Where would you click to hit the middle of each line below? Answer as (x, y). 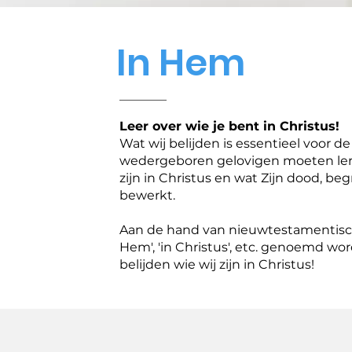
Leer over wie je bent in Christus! (230, 126)
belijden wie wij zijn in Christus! (217, 264)
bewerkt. (148, 195)
